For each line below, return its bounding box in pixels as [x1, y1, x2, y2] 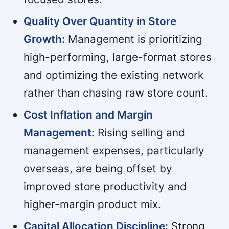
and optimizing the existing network [23, 68, 203, 81]
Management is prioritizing [64, 32, 202, 45]
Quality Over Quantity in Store [23, 14, 176, 28]
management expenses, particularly [23, 144, 204, 157]
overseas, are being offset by [23, 162, 172, 175]
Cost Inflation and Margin [23, 108, 153, 121]
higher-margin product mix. [23, 197, 161, 211]
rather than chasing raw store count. [23, 86, 208, 99]
